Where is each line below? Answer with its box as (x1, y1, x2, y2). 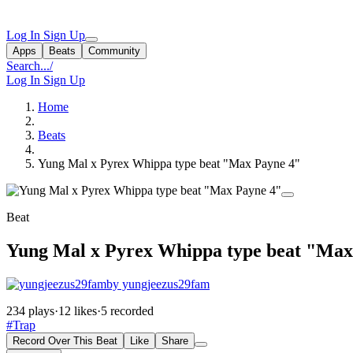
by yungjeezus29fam (106, 277, 210, 291)
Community (88, 45, 140, 57)
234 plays (6, 303, 54, 318)
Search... (6, 59, 50, 72)
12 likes (58, 303, 97, 318)
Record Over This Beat (13, 334, 117, 347)
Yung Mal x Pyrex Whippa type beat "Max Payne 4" (38, 157, 300, 170)
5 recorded (101, 303, 154, 318)
